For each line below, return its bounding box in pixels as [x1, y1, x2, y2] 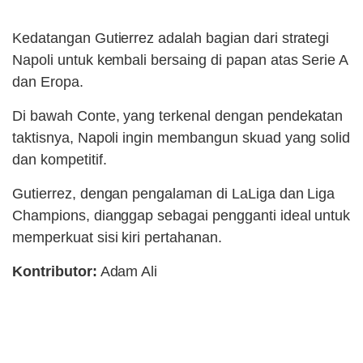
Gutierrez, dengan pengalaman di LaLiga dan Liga [12, 186, 335, 203]
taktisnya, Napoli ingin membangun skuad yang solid [12, 130, 351, 147]
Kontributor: [12, 263, 97, 280]
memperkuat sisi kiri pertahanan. [12, 229, 222, 246]
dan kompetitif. [12, 152, 107, 169]
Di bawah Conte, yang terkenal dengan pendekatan [12, 108, 344, 125]
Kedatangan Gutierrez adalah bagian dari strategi [12, 30, 330, 47]
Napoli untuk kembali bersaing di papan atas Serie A [12, 52, 348, 69]
